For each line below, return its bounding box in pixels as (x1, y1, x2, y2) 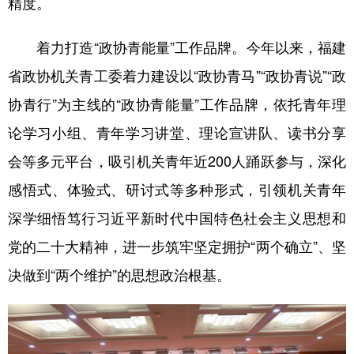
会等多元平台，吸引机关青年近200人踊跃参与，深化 (8, 149, 346, 171)
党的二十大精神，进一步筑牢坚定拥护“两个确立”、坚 (8, 235, 346, 256)
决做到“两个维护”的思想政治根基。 (8, 263, 231, 284)
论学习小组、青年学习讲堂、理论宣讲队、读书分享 (8, 121, 346, 142)
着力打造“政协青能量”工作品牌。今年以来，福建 (8, 36, 346, 57)
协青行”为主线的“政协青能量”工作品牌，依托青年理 (8, 92, 346, 114)
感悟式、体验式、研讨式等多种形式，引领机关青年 (8, 178, 346, 199)
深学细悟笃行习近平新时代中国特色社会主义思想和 (8, 206, 346, 228)
